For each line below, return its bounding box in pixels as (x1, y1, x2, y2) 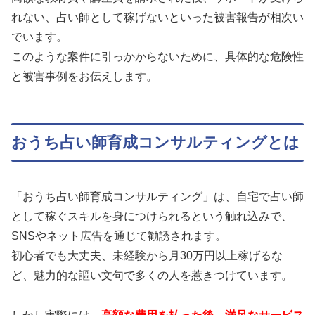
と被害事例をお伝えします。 (11, 70, 157, 82)
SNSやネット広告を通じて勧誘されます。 (11, 230, 226, 243)
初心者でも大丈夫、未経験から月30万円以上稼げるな (11, 250, 283, 262)
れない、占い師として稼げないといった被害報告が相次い (11, 11, 304, 23)
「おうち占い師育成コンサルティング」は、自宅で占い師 (11, 191, 304, 203)
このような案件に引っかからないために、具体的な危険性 (11, 50, 304, 63)
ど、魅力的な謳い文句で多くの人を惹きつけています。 (11, 269, 292, 282)
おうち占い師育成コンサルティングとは (11, 134, 300, 152)
